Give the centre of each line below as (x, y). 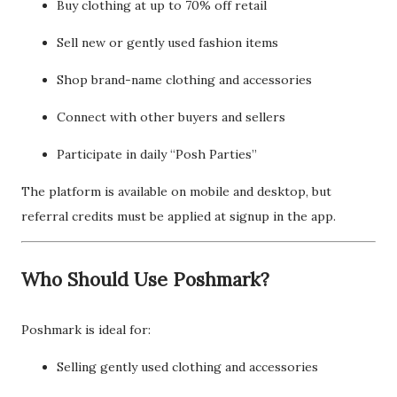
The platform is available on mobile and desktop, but (176, 191)
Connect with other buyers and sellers (171, 117)
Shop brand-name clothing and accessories (184, 80)
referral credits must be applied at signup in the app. (179, 216)
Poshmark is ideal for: (86, 330)
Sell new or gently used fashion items (167, 43)
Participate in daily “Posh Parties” (157, 154)
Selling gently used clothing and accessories (187, 367)
